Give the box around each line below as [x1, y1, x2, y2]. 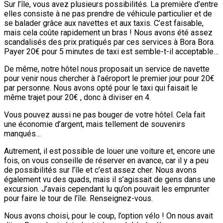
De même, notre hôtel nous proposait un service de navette [4, 64, 210, 74]
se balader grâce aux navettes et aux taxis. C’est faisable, [4, 18, 204, 28]
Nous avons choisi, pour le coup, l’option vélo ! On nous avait [4, 211, 213, 221]
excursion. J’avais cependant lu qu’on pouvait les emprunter [4, 184, 210, 194]
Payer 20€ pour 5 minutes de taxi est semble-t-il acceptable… [4, 47, 219, 56]
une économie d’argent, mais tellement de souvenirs [4, 119, 185, 129]
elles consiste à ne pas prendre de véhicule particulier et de [4, 9, 212, 18]
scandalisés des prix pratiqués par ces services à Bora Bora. [4, 37, 215, 47]
